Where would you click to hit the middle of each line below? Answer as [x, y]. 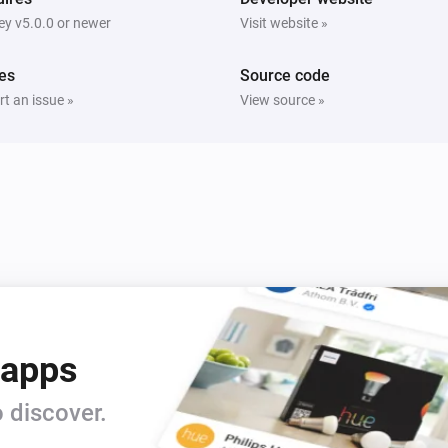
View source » [282, 99]
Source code [285, 75]
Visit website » [284, 22]
